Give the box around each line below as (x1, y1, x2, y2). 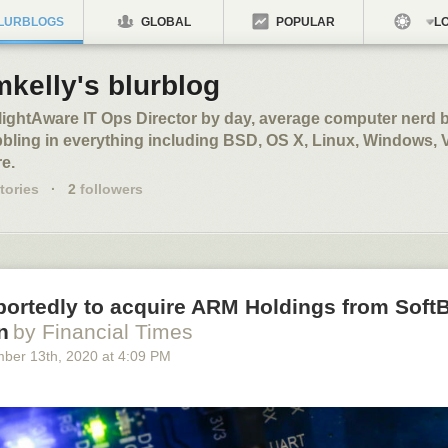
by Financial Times (13, 320, 193, 343)
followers (76, 181, 143, 197)
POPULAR (273, 15, 335, 29)
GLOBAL (137, 15, 191, 29)
